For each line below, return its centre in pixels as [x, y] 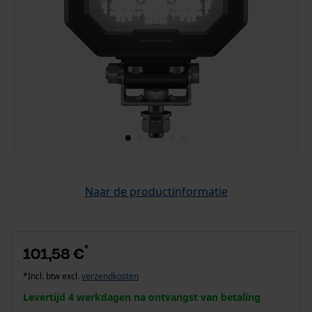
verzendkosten [110, 276]
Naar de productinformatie [156, 192]
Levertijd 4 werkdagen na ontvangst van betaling [142, 297]
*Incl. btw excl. [52, 276]
